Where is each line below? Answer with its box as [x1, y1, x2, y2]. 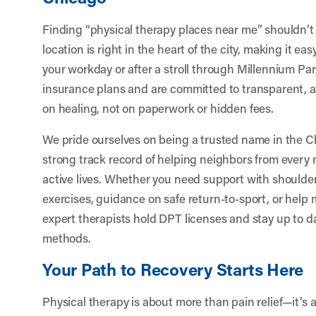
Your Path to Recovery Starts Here [42, 257, 304, 280]
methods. [42, 229, 91, 245]
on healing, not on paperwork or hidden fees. [42, 99, 274, 116]
